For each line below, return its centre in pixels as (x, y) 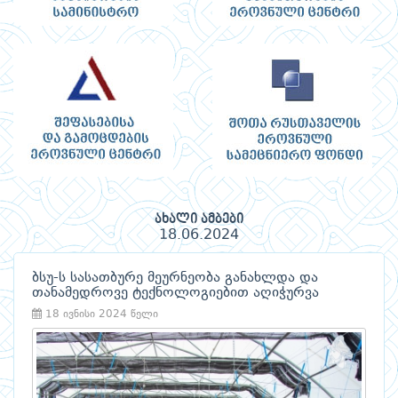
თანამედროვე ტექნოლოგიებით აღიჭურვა (175, 294)
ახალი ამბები (199, 220)
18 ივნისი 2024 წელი (100, 315)
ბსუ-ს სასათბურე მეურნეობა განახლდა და (175, 279)
